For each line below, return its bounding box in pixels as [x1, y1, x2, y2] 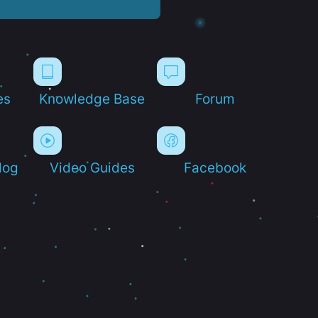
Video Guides [49, 159, 135, 175]
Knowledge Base [39, 90, 146, 106]
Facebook [184, 159, 247, 175]
